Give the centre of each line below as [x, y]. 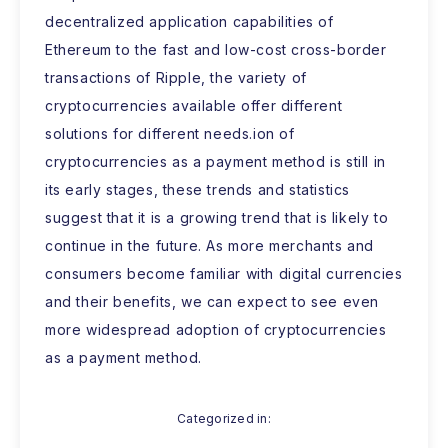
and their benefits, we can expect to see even [212, 301]
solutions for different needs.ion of [170, 133]
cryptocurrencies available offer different [194, 105]
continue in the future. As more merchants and [210, 245]
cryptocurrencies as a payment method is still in [215, 161]
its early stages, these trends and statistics [198, 189]
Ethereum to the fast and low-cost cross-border [216, 49]
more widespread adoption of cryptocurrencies [216, 329]
